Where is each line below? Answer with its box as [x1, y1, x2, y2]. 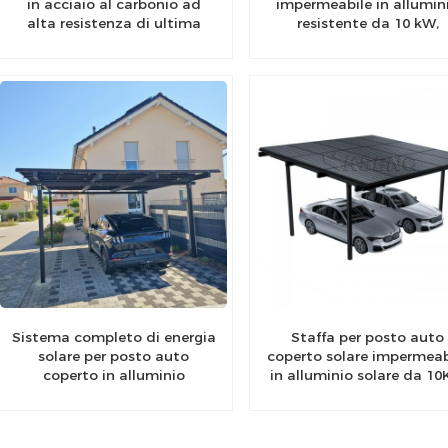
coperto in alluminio [42, 366, 185, 383]
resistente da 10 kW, [296, 15, 439, 32]
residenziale [71, 53, 156, 70]
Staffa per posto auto [291, 328, 445, 345]
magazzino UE [316, 34, 420, 51]
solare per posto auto [38, 347, 189, 364]
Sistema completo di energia [11, 328, 216, 345]
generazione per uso [43, 34, 184, 51]
